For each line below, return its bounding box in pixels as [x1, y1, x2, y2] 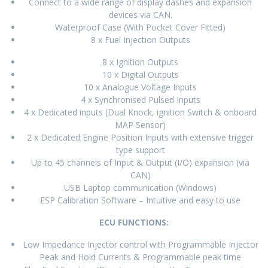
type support [115, 144, 165, 156]
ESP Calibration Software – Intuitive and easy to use [40, 194, 240, 206]
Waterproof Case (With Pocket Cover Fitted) [55, 21, 226, 33]
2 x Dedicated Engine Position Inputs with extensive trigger [27, 131, 254, 143]
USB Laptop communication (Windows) [64, 181, 217, 193]
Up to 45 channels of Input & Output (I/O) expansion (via [31, 156, 249, 168]
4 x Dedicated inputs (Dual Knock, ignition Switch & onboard [24, 106, 257, 118]
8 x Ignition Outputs [102, 56, 178, 68]
